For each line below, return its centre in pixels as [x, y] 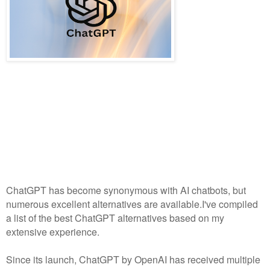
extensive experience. [53, 231]
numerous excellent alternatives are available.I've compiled [132, 204]
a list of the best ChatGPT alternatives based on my [115, 218]
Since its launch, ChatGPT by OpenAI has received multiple [133, 259]
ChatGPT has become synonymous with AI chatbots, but [126, 190]
